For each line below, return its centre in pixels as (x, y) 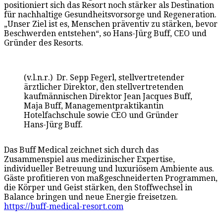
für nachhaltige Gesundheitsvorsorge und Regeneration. (110, 14)
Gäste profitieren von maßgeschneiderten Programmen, (111, 178)
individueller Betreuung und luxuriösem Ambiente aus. (109, 168)
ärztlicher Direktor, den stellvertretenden (104, 87)
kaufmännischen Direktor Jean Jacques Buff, (108, 96)
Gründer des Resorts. (44, 43)
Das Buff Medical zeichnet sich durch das (81, 150)
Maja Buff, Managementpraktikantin (94, 106)
